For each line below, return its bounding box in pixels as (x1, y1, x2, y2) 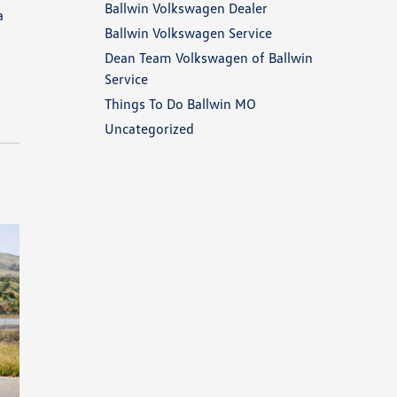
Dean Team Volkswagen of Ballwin (105, 49, 314, 66)
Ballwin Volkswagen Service (105, 24, 273, 42)
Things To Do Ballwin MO (105, 95, 257, 113)
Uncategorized (105, 120, 195, 137)
